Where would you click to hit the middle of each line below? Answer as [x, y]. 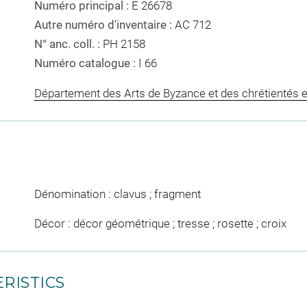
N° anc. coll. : [68, 44]
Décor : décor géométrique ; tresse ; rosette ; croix [160, 224]
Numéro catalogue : [86, 63]
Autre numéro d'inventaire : [104, 25]
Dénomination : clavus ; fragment [117, 194]
